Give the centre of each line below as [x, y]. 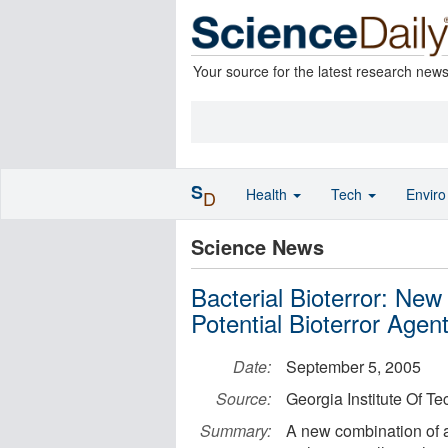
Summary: [235, 430]
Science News [257, 246]
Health [268, 194]
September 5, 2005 [353, 366]
